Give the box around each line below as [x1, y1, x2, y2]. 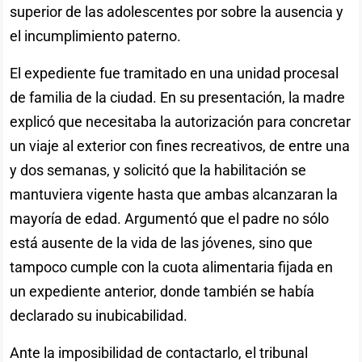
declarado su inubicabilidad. [10, 306, 188, 324]
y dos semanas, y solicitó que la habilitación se [10, 161, 307, 179]
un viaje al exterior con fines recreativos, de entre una [10, 137, 351, 154]
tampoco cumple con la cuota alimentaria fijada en [10, 258, 334, 276]
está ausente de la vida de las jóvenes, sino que [10, 234, 314, 251]
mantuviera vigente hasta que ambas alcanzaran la [10, 185, 339, 203]
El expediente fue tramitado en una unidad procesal [10, 64, 339, 82]
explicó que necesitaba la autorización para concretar [10, 112, 351, 130]
